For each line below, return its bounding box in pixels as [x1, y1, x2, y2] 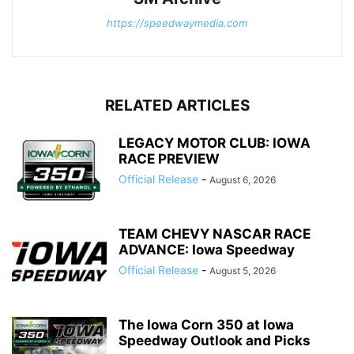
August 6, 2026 [209, 173, 276, 186]
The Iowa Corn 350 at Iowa [119, 316, 294, 333]
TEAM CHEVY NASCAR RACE [119, 225, 311, 242]
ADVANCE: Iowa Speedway [119, 241, 295, 258]
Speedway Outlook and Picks [119, 332, 311, 348]
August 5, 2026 [209, 264, 276, 277]
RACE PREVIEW [119, 150, 220, 167]
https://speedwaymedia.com [107, 16, 247, 29]
